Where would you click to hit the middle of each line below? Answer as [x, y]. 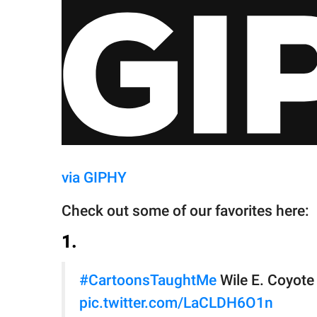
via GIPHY [94, 178]
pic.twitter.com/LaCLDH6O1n [176, 303]
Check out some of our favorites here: [185, 211]
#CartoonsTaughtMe [148, 281]
